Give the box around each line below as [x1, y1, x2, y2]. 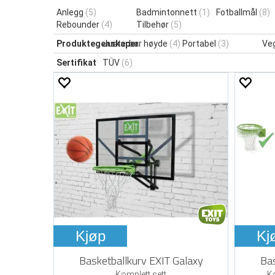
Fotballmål [216, 7, 259, 17]
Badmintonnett [136, 7, 199, 17]
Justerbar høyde [103, 38, 169, 48]
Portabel [182, 38, 218, 48]
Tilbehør [136, 19, 171, 29]
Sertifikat [56, 57, 96, 68]
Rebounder [56, 19, 101, 29]
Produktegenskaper [56, 38, 139, 48]
